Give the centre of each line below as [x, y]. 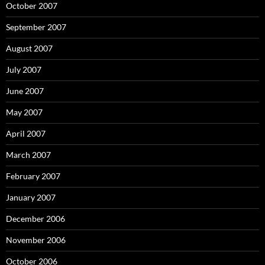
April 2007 [26, 133]
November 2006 [36, 240]
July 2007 [24, 70]
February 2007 [33, 176]
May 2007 [24, 112]
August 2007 [29, 48]
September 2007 [36, 27]
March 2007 [28, 155]
